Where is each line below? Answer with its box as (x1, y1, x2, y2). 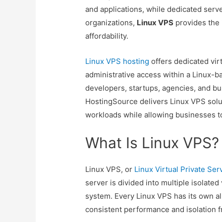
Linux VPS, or (85, 165, 135, 174)
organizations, (85, 18, 137, 28)
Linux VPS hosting (85, 56, 150, 66)
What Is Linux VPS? (85, 134, 220, 152)
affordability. (85, 31, 129, 41)
